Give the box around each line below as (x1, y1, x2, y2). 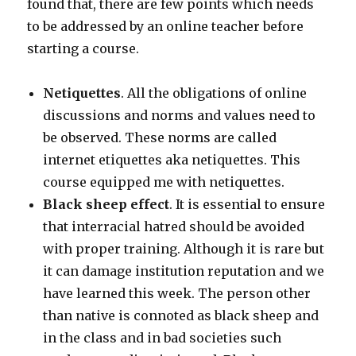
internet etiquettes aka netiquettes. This (43, 152, 301, 168)
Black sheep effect (43, 196, 170, 213)
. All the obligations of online (121, 85, 308, 102)
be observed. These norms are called (43, 130, 277, 146)
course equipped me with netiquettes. (43, 174, 285, 191)
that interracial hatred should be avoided (43, 219, 305, 235)
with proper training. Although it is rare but (43, 241, 325, 257)
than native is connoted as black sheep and (43, 308, 319, 324)
